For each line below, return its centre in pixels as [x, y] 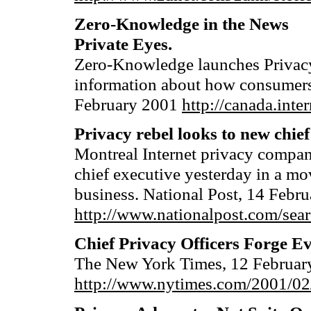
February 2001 [128, 104]
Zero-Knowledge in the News [182, 24]
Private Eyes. [123, 44]
